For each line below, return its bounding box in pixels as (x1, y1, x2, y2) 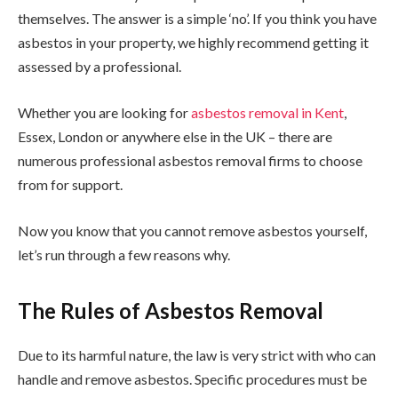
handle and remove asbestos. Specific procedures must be (18, 370, 367, 387)
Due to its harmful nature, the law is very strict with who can (18, 346, 376, 363)
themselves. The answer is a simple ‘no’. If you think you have (18, 10, 377, 28)
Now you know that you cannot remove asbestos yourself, (18, 221, 367, 239)
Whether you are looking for (18, 103, 191, 121)
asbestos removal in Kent (191, 103, 344, 121)
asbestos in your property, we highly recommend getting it (18, 34, 369, 52)
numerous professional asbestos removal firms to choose (18, 151, 362, 169)
